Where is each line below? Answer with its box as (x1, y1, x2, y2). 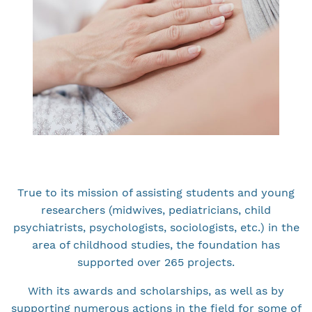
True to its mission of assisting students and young (17, 186, 295, 200)
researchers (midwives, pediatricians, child (41, 203, 271, 217)
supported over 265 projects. (77, 256, 235, 270)
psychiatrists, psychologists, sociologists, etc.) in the (13, 221, 299, 235)
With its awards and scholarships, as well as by (28, 284, 284, 298)
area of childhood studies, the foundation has (32, 238, 280, 252)
